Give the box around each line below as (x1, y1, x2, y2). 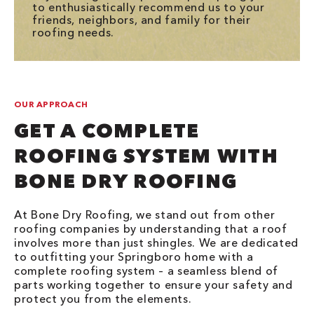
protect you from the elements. (14, 292, 192, 306)
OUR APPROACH (14, 99, 88, 109)
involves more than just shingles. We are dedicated (14, 235, 299, 250)
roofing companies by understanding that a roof (14, 221, 287, 235)
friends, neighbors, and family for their (32, 13, 251, 27)
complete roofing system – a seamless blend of (14, 264, 278, 278)
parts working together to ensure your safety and (14, 278, 293, 292)
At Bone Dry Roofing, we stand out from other (14, 207, 275, 221)
